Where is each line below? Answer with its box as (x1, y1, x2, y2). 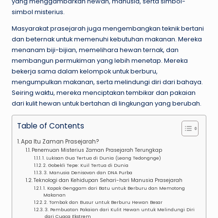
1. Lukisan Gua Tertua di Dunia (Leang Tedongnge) (42, 154, 161, 161)
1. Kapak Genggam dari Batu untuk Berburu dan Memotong (43, 184, 185, 191)
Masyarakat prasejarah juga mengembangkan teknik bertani (12, 24, 204, 33)
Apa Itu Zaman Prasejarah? (21, 137, 99, 145)
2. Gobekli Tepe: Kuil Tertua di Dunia (43, 162, 128, 168)
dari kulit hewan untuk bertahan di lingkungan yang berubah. (12, 99, 201, 108)
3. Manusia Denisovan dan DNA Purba (43, 169, 132, 176)
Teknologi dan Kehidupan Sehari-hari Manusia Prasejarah (34, 176, 183, 184)
